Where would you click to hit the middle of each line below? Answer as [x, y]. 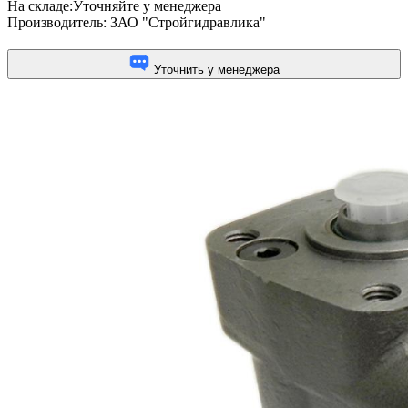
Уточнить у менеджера [215, 69]
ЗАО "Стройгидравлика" [188, 22]
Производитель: [59, 22]
